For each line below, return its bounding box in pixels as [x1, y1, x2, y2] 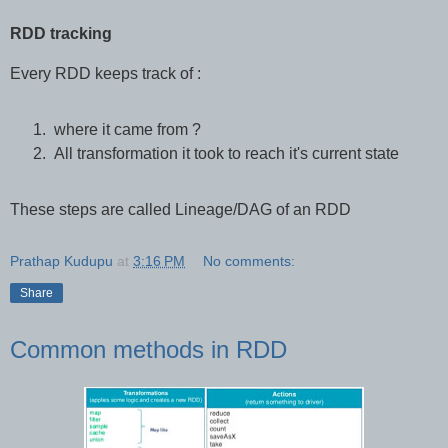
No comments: [203, 252, 296, 269]
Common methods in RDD [10, 335, 287, 363]
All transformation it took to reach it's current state [50, 144, 399, 162]
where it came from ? [54, 120, 201, 138]
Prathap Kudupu [10, 252, 113, 269]
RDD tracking [10, 24, 116, 42]
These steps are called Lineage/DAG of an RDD [10, 200, 351, 218]
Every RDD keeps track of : [10, 64, 201, 82]
